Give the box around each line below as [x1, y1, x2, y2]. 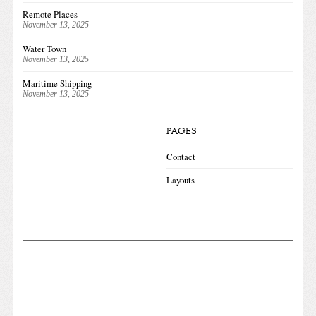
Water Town [23, 42, 67, 55]
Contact [166, 150, 195, 163]
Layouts [166, 173, 195, 186]
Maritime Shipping [23, 76, 92, 90]
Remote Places [23, 7, 78, 20]
